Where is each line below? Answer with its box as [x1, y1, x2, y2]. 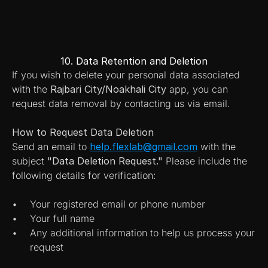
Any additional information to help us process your [30, 227, 255, 239]
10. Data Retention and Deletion [60, 55, 208, 67]
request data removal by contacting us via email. [12, 98, 230, 109]
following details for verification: [12, 169, 156, 181]
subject [12, 155, 47, 167]
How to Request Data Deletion [12, 126, 154, 138]
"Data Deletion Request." [47, 155, 163, 167]
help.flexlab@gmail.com [90, 141, 197, 153]
